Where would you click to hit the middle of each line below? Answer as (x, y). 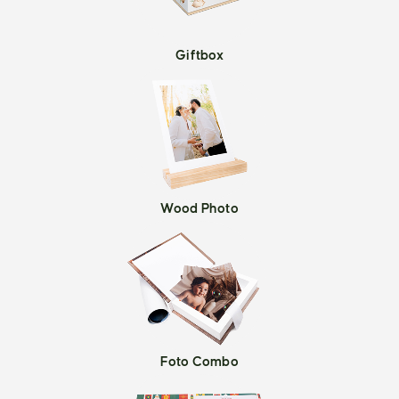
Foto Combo (199, 362)
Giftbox (199, 56)
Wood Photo (199, 209)
